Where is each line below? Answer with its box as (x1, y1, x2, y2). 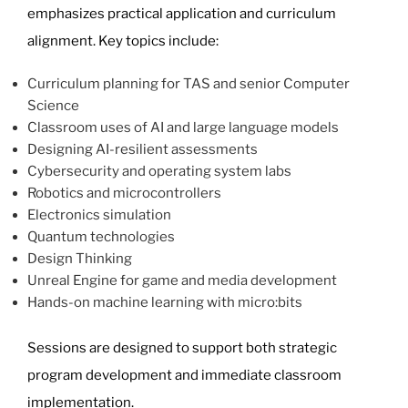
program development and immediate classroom (27, 366, 342, 383)
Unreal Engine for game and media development (27, 272, 337, 290)
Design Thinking (27, 250, 132, 268)
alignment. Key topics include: (27, 33, 219, 50)
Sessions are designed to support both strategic (27, 339, 337, 356)
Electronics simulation (27, 207, 171, 224)
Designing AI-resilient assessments (27, 141, 258, 158)
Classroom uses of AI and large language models (27, 119, 339, 137)
